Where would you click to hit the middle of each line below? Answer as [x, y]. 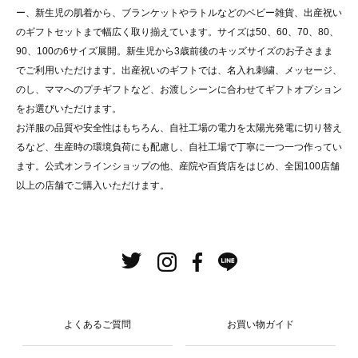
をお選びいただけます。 [69, 109]
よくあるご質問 [97, 325]
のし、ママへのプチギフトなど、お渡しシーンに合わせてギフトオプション [179, 90]
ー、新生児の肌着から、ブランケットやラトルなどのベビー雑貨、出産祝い [179, 13]
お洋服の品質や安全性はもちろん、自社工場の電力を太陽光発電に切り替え [179, 128]
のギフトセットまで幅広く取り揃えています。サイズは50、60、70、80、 [177, 32]
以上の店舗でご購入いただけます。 [93, 186]
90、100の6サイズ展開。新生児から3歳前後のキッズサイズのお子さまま [175, 52]
